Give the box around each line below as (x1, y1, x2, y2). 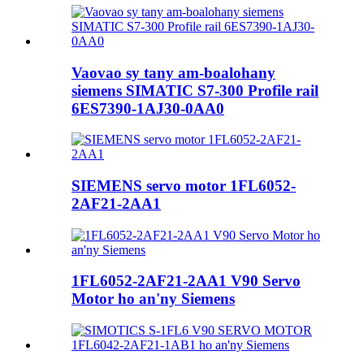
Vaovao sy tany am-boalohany (71, 63, 275, 81)
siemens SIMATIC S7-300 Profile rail (71, 81, 318, 99)
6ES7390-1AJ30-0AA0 (71, 99, 224, 117)
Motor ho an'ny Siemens (71, 290, 235, 308)
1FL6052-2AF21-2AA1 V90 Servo (71, 272, 301, 290)
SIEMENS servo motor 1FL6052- (71, 176, 296, 194)
